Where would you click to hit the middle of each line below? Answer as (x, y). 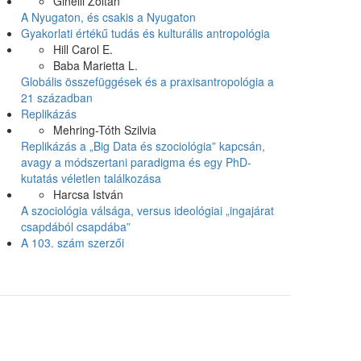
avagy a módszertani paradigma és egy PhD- (136, 162)
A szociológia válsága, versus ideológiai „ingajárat (147, 210)
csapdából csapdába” (76, 226)
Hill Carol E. (83, 49)
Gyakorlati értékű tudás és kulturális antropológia (145, 33)
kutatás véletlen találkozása (91, 178)
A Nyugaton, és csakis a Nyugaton (108, 17)
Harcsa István (88, 194)
